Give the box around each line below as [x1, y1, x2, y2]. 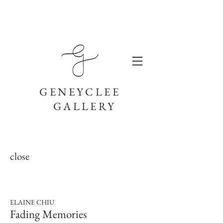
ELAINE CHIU [10, 198, 56, 207]
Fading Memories [10, 207, 89, 222]
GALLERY [53, 99, 120, 113]
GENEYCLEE [39, 85, 120, 99]
